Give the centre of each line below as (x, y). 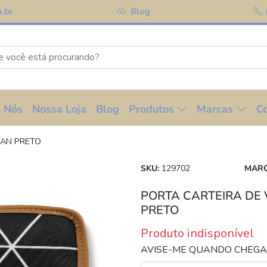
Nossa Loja (59, 109)
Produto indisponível (197, 234)
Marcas (215, 109)
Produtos (151, 109)
